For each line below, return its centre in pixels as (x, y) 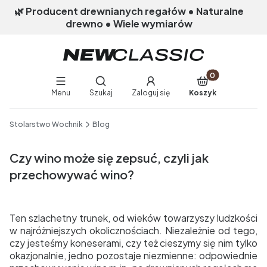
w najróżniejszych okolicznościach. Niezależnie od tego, (133, 230)
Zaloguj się (150, 93)
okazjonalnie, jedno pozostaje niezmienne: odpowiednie (133, 255)
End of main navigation (58, 115)
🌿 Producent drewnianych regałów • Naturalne (129, 11)
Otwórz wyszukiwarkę (143, 80)
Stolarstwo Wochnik (46, 124)
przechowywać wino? (72, 174)
